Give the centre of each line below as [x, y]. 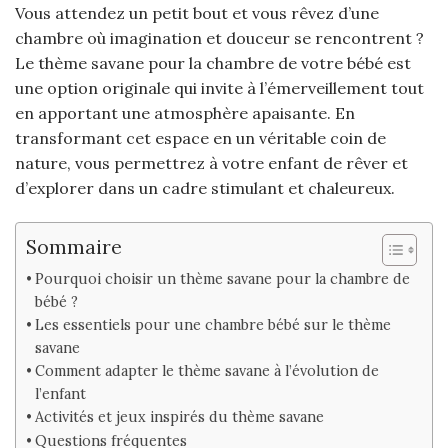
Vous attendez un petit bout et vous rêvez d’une [197, 13]
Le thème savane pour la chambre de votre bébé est [213, 63]
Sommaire [74, 246]
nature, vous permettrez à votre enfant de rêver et [211, 163]
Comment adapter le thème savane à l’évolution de [206, 371]
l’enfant [60, 394]
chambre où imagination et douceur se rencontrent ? [219, 38]
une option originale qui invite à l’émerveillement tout [219, 88]
